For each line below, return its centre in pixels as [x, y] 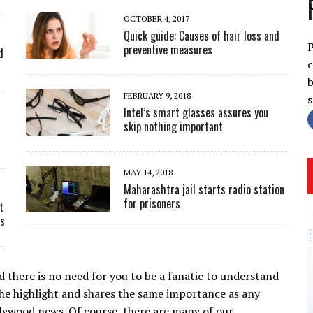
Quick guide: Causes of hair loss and [202, 36]
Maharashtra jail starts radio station [204, 189]
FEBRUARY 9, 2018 [158, 95]
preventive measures [168, 50]
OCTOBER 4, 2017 [157, 19]
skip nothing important [174, 126]
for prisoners [152, 203]
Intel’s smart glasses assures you [196, 112]
